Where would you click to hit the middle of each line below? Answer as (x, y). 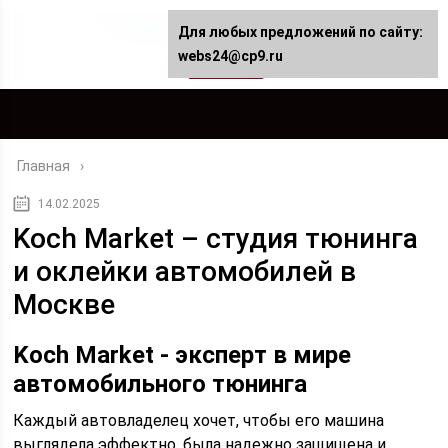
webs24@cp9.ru (230, 56)
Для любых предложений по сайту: (300, 32)
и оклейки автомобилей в (185, 271)
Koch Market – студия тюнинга (216, 238)
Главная (44, 166)
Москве (64, 304)
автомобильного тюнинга (160, 384)
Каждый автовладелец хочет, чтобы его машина (199, 420)
